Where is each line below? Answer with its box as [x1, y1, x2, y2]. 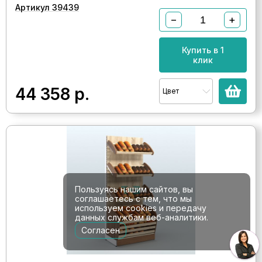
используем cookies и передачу [75, 203, 206, 213]
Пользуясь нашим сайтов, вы [75, 184, 193, 194]
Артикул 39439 [15, 2, 79, 12]
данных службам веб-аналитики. [75, 212, 208, 222]
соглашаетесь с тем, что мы [75, 194, 192, 204]
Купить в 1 [182, 45, 224, 55]
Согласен [81, 225, 120, 235]
